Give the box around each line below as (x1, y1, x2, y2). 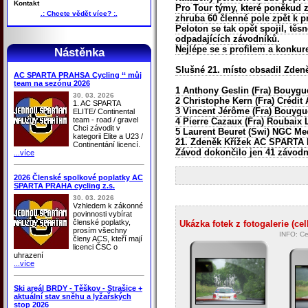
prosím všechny (73, 225, 127, 234)
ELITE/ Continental (73, 107, 135, 115)
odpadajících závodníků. (175, 34, 280, 45)
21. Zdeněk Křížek (175, 137, 254, 148)
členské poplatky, (73, 217, 131, 226)
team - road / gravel (73, 115, 138, 124)
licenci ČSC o (73, 242, 118, 251)
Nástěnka (54, 45, 104, 59)
